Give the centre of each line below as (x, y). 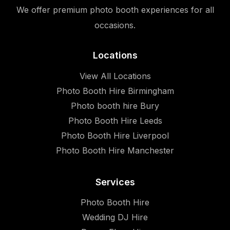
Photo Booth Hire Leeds (115, 121)
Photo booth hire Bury (115, 106)
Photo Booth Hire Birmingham (115, 91)
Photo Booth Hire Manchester (115, 151)
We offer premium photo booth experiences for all (115, 10)
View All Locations (115, 76)
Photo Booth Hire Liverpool (115, 136)
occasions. (115, 25)
